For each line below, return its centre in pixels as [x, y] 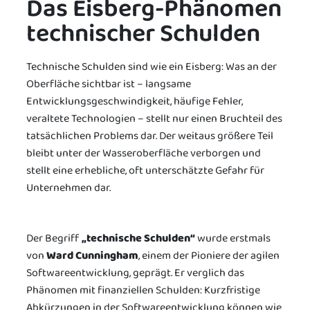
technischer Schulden [143, 33]
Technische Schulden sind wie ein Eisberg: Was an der [152, 66]
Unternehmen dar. [69, 188]
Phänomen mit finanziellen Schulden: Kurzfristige [143, 290]
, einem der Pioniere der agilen [209, 255]
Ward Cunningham [92, 255]
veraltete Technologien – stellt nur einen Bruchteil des [154, 118]
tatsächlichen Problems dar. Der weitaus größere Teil [150, 136]
